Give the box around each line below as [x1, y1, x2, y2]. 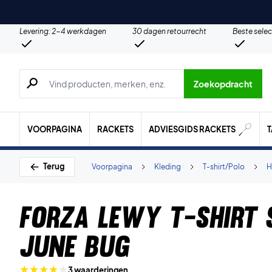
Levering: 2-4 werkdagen [19, 27, 106, 36]
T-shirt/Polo [203, 161, 245, 171]
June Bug [19, 229, 129, 264]
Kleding [154, 161, 181, 171]
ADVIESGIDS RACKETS [149, 124, 238, 134]
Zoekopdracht [194, 78, 253, 89]
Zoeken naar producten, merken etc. [19, 69, 186, 82]
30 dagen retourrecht [132, 27, 206, 36]
